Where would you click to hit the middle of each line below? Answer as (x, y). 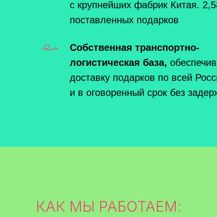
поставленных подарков (124, 20)
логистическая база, (118, 62)
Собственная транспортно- (135, 47)
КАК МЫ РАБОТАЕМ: (108, 206)
